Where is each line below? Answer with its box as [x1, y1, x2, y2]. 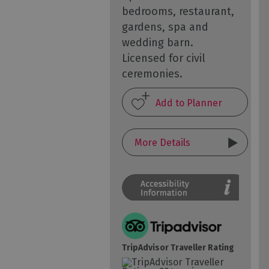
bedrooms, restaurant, [122, 5, 234, 19]
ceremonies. [122, 67, 183, 81]
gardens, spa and [122, 20, 208, 34]
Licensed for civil [122, 52, 205, 65]
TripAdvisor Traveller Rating [122, 243, 234, 253]
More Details [134, 137, 190, 148]
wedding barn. [122, 36, 193, 50]
